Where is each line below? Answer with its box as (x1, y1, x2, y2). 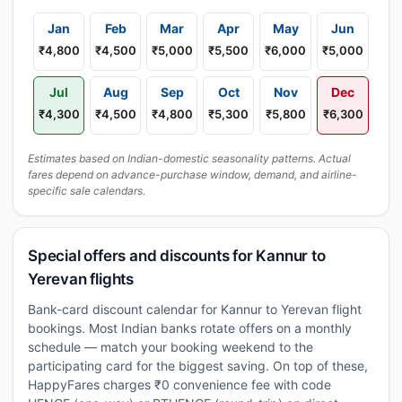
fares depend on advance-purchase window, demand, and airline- (28, 168, 357, 181)
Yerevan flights (28, 270, 135, 288)
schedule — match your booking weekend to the (28, 339, 313, 354)
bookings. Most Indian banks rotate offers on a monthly (28, 320, 352, 336)
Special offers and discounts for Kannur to (28, 247, 326, 265)
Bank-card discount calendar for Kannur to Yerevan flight (28, 301, 362, 317)
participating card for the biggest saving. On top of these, (28, 358, 368, 373)
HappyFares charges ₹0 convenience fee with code (28, 377, 331, 392)
